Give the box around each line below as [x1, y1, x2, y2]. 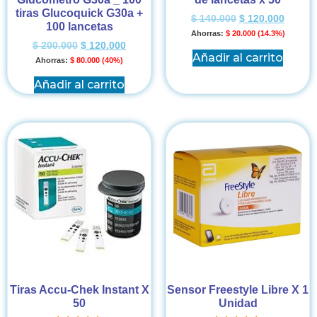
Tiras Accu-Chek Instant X [9, 284, 149, 296]
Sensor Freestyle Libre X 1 [167, 284, 309, 296]
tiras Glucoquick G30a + [16, 7, 143, 20]
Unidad [218, 297, 258, 310]
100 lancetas [45, 21, 113, 33]
